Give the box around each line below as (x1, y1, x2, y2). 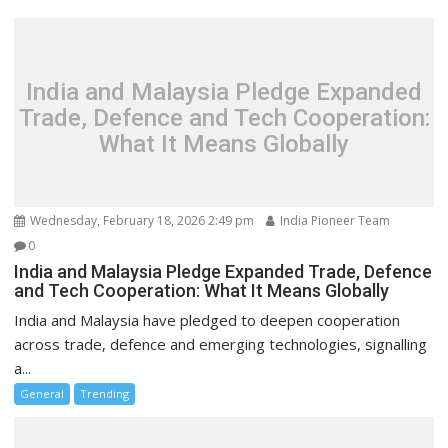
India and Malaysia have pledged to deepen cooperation (14, 310, 401, 331)
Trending (80, 386, 130, 402)
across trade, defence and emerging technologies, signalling (14, 334, 428, 355)
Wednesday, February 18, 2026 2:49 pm (27, 212, 255, 230)
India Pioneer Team (277, 212, 391, 230)
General (20, 386, 65, 402)
